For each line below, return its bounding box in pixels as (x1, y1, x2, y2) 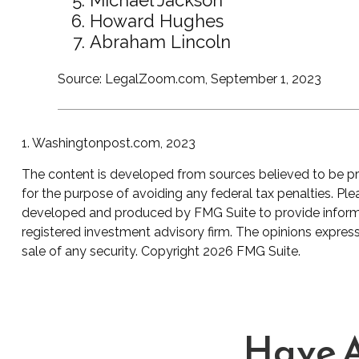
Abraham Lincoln (89, 30, 231, 52)
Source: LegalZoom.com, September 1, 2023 (57, 71, 321, 87)
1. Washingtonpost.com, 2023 (21, 135, 196, 151)
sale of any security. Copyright (21, 243, 203, 259)
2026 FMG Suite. (202, 243, 301, 259)
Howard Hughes (89, 10, 224, 31)
